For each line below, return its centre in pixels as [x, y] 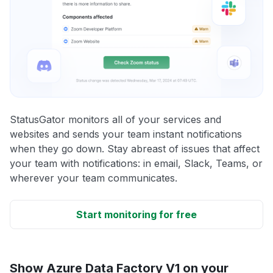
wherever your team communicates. [94, 178]
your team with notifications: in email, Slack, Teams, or [136, 163]
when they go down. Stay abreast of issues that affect [135, 148]
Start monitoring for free [136, 214]
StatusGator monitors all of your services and [115, 119]
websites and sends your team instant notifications [126, 134]
